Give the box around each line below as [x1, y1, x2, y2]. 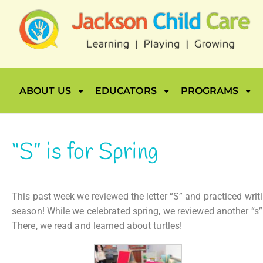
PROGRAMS [180, 85, 239, 96]
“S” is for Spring [12, 138, 159, 167]
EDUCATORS [95, 85, 157, 96]
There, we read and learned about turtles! [12, 220, 185, 231]
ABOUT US [19, 85, 71, 96]
